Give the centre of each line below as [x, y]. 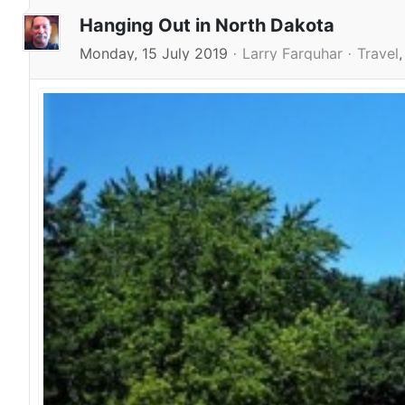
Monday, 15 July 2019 [154, 53]
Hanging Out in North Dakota [207, 25]
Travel [378, 53]
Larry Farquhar [292, 53]
